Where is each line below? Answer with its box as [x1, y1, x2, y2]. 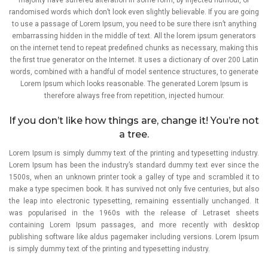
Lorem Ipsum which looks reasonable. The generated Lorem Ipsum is [20, 79, 248, 88]
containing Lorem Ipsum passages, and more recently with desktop [9, 220, 259, 229]
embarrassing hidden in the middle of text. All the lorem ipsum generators [12, 31, 256, 40]
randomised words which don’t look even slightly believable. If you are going [9, 7, 259, 16]
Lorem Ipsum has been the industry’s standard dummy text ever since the [9, 160, 259, 169]
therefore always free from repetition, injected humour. [44, 91, 224, 100]
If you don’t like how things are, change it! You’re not [9, 114, 259, 126]
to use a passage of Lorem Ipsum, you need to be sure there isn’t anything [11, 19, 257, 28]
